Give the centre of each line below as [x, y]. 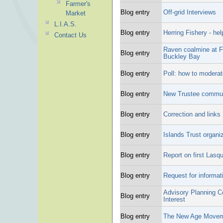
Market [75, 13]
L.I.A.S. [65, 24]
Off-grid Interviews [190, 12]
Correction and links [192, 114]
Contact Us [70, 35]
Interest [174, 199]
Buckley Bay [182, 56]
